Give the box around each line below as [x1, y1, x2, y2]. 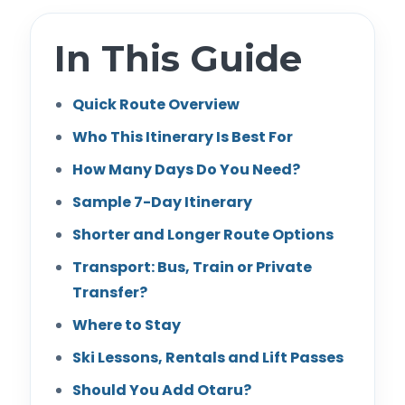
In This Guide [54, 35, 302, 80]
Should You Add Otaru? [72, 379, 251, 400]
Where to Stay [72, 314, 181, 335]
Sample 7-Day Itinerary [72, 191, 252, 212]
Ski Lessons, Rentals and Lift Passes [72, 346, 344, 368]
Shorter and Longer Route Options [72, 223, 334, 245]
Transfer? [72, 281, 147, 303]
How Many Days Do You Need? [72, 158, 300, 180]
